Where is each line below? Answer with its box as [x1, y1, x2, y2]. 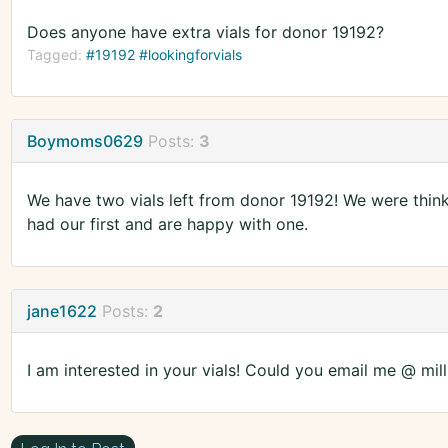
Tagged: [26, 46, 86, 64]
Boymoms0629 [26, 131, 143, 152]
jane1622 [26, 301, 97, 322]
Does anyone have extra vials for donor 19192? [26, 22, 384, 43]
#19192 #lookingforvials [85, 46, 242, 64]
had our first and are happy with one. [26, 214, 308, 235]
